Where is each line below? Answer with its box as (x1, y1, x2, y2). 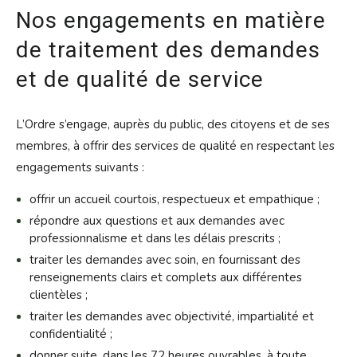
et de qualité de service (16, 66, 264, 92)
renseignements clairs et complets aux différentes (29, 269, 302, 285)
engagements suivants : (16, 159, 144, 175)
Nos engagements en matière (16, 7, 326, 33)
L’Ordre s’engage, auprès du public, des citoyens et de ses (16, 116, 330, 132)
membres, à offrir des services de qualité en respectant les (16, 138, 335, 154)
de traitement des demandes (16, 37, 320, 63)
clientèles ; (29, 287, 88, 303)
